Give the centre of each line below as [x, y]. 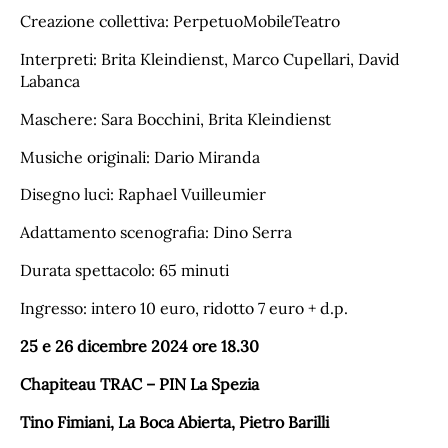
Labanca [50, 80]
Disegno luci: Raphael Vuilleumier [143, 194]
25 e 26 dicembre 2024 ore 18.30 [139, 346]
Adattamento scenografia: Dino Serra [156, 232]
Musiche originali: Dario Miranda [140, 156]
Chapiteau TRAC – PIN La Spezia [139, 384]
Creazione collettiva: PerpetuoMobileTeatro [180, 20]
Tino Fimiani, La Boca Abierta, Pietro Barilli [174, 422]
